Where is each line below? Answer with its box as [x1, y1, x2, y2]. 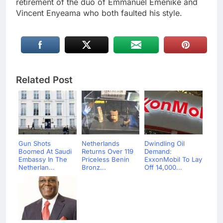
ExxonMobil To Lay [144, 155, 202, 163]
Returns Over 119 [81, 147, 133, 155]
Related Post [16, 74, 73, 86]
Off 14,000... [144, 163, 182, 171]
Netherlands [81, 139, 119, 147]
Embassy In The [18, 155, 67, 163]
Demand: [144, 147, 172, 155]
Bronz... [81, 163, 106, 171]
